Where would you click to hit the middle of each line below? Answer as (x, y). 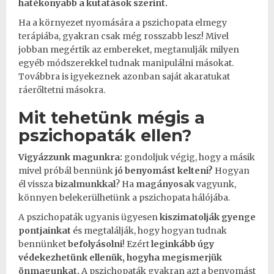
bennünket (43, 244)
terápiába (39, 36)
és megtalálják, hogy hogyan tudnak (150, 230)
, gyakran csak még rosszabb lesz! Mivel (144, 36)
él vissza (37, 184)
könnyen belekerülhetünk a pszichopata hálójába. (124, 197)
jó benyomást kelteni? (164, 170)
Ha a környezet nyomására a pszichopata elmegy (123, 22)
